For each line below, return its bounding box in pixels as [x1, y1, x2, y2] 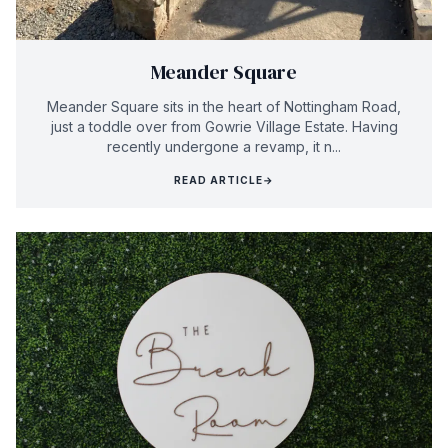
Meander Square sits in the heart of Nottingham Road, [47, 98, 401, 116]
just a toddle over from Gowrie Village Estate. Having [50, 118, 398, 136]
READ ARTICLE [174, 174, 263, 187]
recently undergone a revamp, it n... [107, 138, 341, 156]
